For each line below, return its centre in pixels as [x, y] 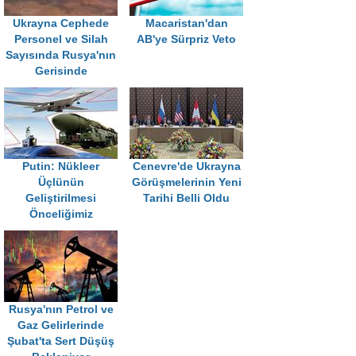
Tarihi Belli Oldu [186, 198]
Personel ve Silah [61, 39]
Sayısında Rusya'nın [61, 55]
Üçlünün [61, 182]
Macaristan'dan [186, 23]
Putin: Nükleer [61, 166]
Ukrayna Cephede [61, 23]
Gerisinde [61, 71]
